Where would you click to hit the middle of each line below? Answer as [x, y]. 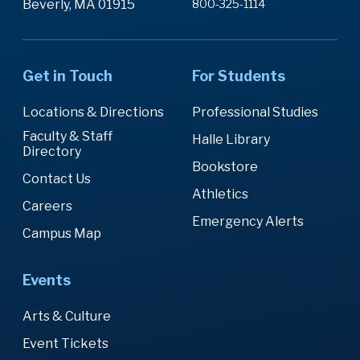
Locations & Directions [93, 112]
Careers [47, 206]
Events [47, 280]
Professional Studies [255, 112]
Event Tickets [65, 343]
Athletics [220, 194]
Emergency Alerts [248, 221]
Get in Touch [67, 76]
